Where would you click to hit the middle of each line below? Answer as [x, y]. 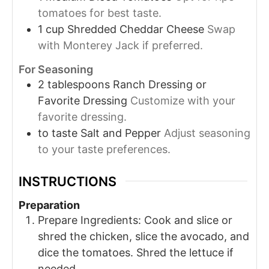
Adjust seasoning [207, 133]
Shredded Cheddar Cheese [136, 29]
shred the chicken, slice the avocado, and [144, 237]
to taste [58, 133]
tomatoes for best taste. [100, 13]
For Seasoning [56, 69]
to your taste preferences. [104, 149]
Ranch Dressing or [160, 84]
